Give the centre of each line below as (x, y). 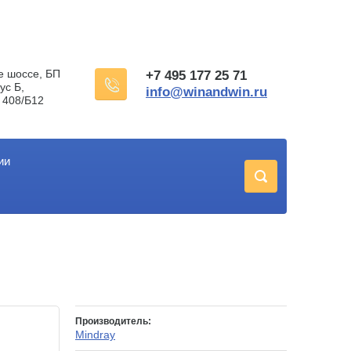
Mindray (95, 335)
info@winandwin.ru (206, 92)
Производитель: (113, 322)
